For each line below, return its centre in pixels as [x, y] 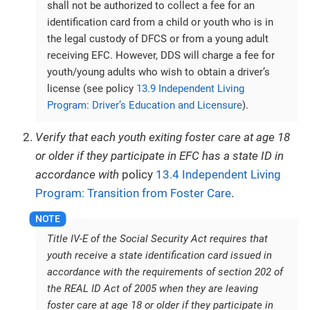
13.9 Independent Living [190, 89]
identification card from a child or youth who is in [160, 22]
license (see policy [92, 89]
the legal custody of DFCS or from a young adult [158, 39]
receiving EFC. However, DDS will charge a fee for [161, 56]
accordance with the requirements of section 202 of [165, 272]
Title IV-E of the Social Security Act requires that [157, 239]
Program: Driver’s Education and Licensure [145, 106]
